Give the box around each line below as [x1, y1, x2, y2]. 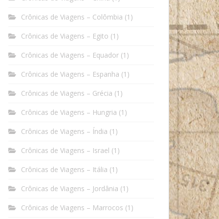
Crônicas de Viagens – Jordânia [21, 184, 118, 194]
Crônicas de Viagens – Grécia [21, 88, 112, 98]
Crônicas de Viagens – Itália [21, 165, 108, 175]
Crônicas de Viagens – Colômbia [21, 12, 123, 22]
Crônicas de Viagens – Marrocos [21, 203, 123, 213]
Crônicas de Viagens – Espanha [21, 69, 119, 79]
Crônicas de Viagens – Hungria [21, 108, 117, 117]
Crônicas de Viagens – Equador [21, 50, 119, 60]
